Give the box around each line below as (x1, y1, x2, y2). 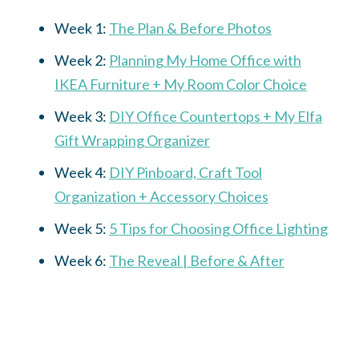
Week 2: (54, 50, 109, 69)
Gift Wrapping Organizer (54, 131, 210, 149)
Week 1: (54, 18, 109, 37)
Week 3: (54, 107, 109, 125)
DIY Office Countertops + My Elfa (109, 107, 322, 125)
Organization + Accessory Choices (54, 187, 268, 205)
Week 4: (54, 163, 109, 181)
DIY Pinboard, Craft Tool (109, 163, 262, 181)
